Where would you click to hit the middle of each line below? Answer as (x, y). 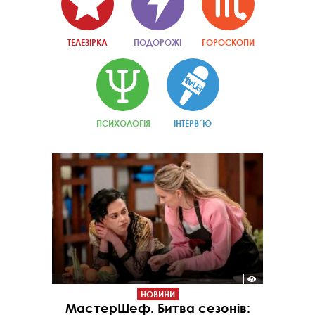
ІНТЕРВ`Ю (193, 123)
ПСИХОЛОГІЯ (123, 123)
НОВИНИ (157, 294)
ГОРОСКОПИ (228, 43)
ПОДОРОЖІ (157, 43)
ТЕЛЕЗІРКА (87, 43)
